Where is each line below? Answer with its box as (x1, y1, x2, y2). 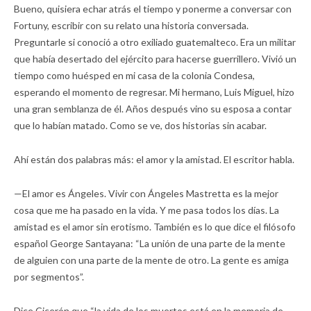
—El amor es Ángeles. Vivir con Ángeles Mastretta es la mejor (14, 187, 278, 199)
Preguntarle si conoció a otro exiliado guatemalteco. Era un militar (14, 35, 296, 48)
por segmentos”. (14, 270, 84, 283)
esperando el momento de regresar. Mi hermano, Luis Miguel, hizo (14, 85, 294, 98)
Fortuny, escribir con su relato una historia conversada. (14, 19, 249, 31)
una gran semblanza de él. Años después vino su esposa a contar (14, 102, 292, 115)
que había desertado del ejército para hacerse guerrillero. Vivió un (14, 52, 296, 65)
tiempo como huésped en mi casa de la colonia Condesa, (14, 69, 255, 81)
